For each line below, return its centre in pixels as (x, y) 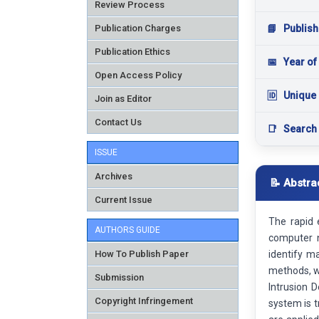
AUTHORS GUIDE (127, 230)
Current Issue (124, 199)
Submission (119, 277)
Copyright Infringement (144, 300)
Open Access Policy (138, 75)
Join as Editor (123, 98)
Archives (114, 176)
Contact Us (118, 122)
